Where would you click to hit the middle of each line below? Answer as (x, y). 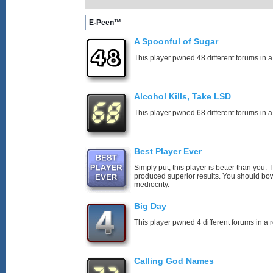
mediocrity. (152, 185)
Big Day (150, 206)
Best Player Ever (168, 151)
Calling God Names (174, 261)
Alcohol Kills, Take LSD (183, 96)
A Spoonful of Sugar (176, 41)
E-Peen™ (105, 23)
